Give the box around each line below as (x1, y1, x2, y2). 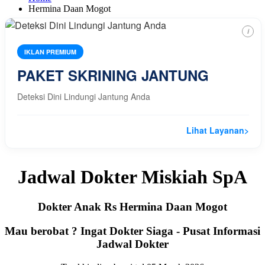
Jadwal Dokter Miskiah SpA (18, 166, 247, 188)
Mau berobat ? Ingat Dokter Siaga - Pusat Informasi (5, 225, 260, 238)
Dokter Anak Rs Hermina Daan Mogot (38, 201, 227, 214)
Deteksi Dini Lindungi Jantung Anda (17, 90, 150, 102)
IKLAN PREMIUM (24, 47, 76, 56)
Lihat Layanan (186, 124, 244, 136)
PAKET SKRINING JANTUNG (17, 64, 209, 85)
